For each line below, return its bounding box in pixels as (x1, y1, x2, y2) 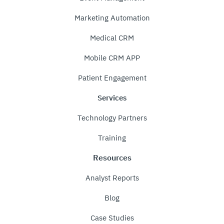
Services (97, 93, 126, 103)
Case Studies (90, 213, 134, 223)
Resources (92, 152, 131, 163)
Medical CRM (90, 33, 134, 43)
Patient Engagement (77, 73, 146, 83)
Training (98, 133, 126, 143)
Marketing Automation (74, 13, 150, 23)
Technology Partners (77, 113, 147, 123)
